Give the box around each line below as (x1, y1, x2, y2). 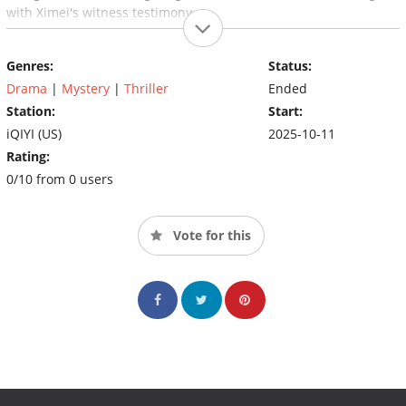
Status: (267, 56, 312, 74)
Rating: (6, 147, 50, 165)
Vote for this (169, 226, 251, 244)
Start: (267, 101, 303, 120)
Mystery (62, 79, 110, 97)
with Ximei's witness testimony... (6, 3, 203, 21)
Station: (6, 101, 55, 120)
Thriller (124, 79, 169, 97)
